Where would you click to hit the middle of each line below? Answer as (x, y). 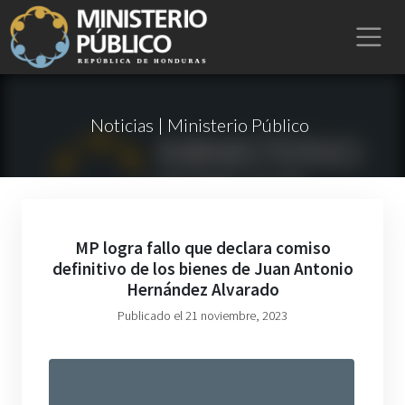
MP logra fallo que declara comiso (202, 248)
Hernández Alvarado (202, 289)
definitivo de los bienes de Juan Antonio (202, 268)
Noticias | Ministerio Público (199, 125)
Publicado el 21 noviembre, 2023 (202, 316)
